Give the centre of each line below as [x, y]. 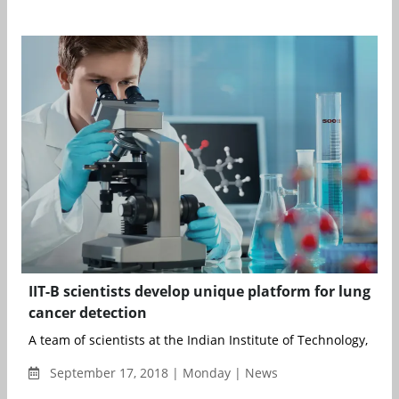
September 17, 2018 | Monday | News [162, 372]
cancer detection [88, 312]
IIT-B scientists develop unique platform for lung [199, 291]
